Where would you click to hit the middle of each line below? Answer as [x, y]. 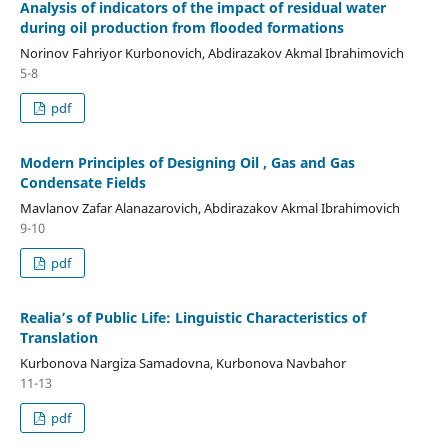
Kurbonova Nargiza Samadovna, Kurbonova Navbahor [182, 362]
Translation [58, 337]
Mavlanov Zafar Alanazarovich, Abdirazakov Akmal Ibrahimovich [209, 207]
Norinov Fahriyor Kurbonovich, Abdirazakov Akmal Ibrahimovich [211, 52]
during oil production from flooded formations [181, 27]
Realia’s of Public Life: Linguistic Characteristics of [192, 317]
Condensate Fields [82, 182]
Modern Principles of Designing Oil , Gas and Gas [187, 162]
